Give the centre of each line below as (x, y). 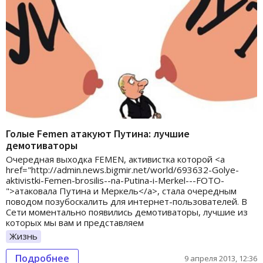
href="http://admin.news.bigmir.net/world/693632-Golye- (122, 170)
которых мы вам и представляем (75, 223)
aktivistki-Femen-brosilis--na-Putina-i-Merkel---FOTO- (115, 181)
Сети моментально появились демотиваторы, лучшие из (127, 212)
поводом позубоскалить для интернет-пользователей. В (127, 202)
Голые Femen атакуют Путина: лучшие (98, 134)
